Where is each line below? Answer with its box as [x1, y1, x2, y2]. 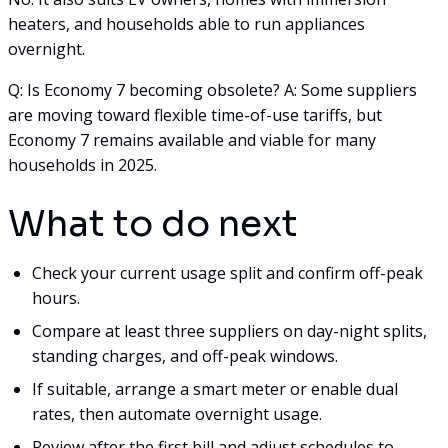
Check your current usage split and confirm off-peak [32, 261, 423, 284]
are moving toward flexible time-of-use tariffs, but [8, 103, 382, 126]
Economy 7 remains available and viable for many [8, 128, 376, 151]
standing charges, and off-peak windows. [32, 344, 338, 367]
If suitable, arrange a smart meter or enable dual [32, 377, 398, 400]
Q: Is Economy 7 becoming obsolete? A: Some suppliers [8, 78, 417, 101]
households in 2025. [8, 153, 157, 176]
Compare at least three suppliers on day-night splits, [32, 319, 427, 342]
